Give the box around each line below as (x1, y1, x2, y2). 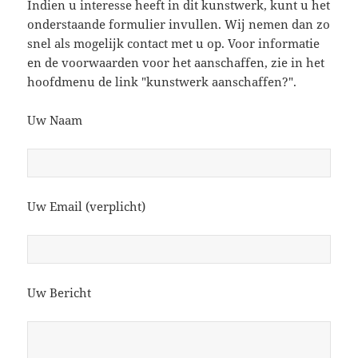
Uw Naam (27, 112, 83, 129)
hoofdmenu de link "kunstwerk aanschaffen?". (27, 74, 297, 90)
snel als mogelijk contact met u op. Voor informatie (27, 35, 320, 52)
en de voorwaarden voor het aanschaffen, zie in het (27, 54, 325, 71)
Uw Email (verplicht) (27, 198, 146, 215)
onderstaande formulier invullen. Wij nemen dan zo (27, 16, 331, 33)
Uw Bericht (27, 284, 92, 301)
